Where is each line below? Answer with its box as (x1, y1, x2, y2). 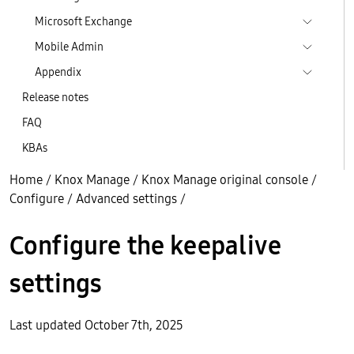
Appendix (35, 64, 81, 80)
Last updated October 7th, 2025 (9, 316, 183, 333)
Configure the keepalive (9, 228, 281, 262)
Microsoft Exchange (35, 13, 132, 29)
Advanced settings (76, 190, 177, 207)
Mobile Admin (35, 39, 104, 55)
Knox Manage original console (141, 171, 308, 188)
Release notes (22, 89, 88, 105)
